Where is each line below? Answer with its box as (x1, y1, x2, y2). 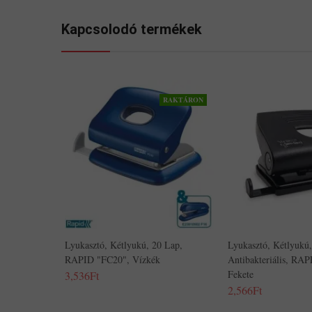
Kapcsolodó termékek (61, 21, 202, 38)
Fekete (228, 267, 253, 281)
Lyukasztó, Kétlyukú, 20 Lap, (65, 238, 182, 251)
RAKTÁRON (163, 95, 203, 104)
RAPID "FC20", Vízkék (65, 253, 160, 266)
